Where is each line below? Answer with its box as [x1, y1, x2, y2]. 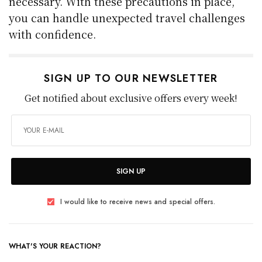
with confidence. [9, 26, 96, 42]
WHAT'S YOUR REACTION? [9, 240, 101, 251]
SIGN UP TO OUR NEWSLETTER [44, 70, 218, 86]
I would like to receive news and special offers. [60, 196, 215, 207]
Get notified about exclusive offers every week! [24, 91, 238, 105]
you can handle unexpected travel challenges [9, 9, 246, 25]
